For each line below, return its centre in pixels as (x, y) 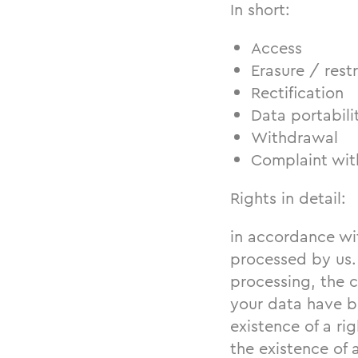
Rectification (297, 93)
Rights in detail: (288, 199)
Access (276, 48)
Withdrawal (294, 138)
